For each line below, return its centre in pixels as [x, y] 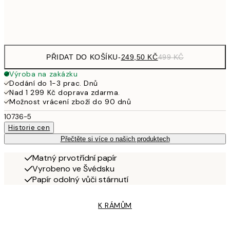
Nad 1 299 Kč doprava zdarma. [65, 92]
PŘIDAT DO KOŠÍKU [82, 57]
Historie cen [29, 127]
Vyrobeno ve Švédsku [73, 168]
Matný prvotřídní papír [75, 158]
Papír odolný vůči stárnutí [80, 179]
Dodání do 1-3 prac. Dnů [54, 83]
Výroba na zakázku [44, 74]
